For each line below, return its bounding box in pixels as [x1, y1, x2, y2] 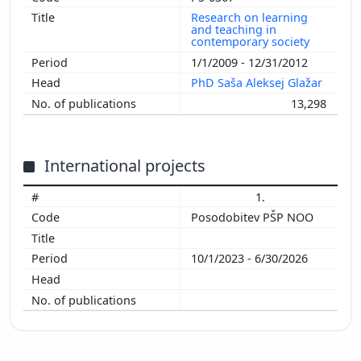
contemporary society [191, 34, 313, 50]
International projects [44, 154, 205, 176]
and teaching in [191, 22, 276, 38]
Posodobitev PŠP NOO [191, 210, 317, 226]
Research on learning [191, 10, 308, 26]
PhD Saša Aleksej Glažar [191, 75, 326, 91]
